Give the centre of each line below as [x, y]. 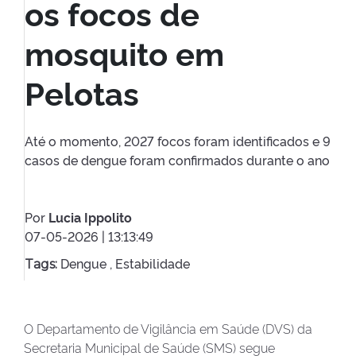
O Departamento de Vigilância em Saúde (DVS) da [168, 329]
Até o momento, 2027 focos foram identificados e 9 [178, 141]
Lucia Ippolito [90, 217]
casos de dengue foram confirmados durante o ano [177, 160]
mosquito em [124, 52]
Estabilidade [153, 263]
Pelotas [82, 92]
